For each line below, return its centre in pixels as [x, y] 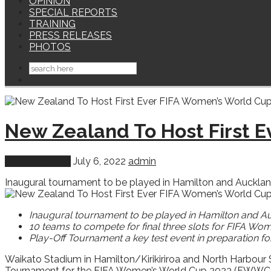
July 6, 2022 [100, 161]
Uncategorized [38, 161]
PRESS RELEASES [70, 35]
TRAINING [52, 24]
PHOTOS [50, 47]
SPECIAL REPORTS [73, 12]
